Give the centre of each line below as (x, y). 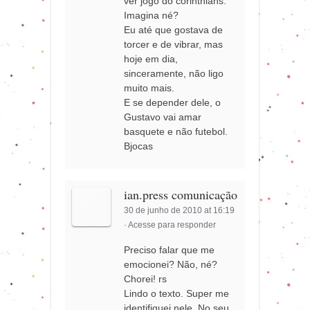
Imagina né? (152, 16)
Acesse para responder (172, 225)
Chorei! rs (146, 279)
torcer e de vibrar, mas (174, 45)
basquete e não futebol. (176, 132)
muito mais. (149, 88)
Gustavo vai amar (163, 117)
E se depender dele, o (173, 103)
